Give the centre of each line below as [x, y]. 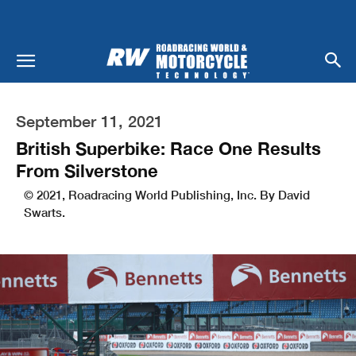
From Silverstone [87, 170]
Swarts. [44, 212]
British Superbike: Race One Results [168, 148]
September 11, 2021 [89, 120]
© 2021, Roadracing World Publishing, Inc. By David [167, 194]
